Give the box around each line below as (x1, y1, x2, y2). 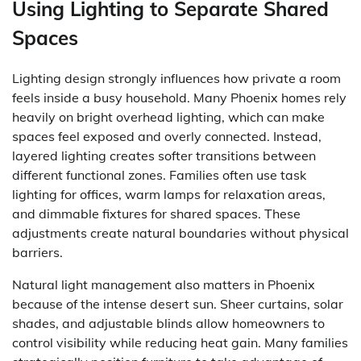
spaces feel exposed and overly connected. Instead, (12, 128, 322, 145)
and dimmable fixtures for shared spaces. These (12, 205, 301, 222)
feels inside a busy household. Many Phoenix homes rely (12, 89, 346, 106)
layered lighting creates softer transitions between (12, 147, 316, 164)
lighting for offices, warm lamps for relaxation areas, (12, 186, 326, 203)
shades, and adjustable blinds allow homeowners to (12, 315, 325, 332)
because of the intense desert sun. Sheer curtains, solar (12, 296, 343, 313)
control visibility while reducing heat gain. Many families (12, 334, 348, 351)
